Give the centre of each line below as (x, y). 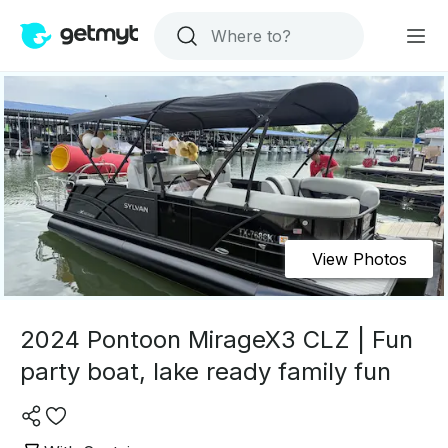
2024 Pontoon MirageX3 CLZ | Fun (216, 339)
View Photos (359, 259)
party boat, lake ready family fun (205, 371)
